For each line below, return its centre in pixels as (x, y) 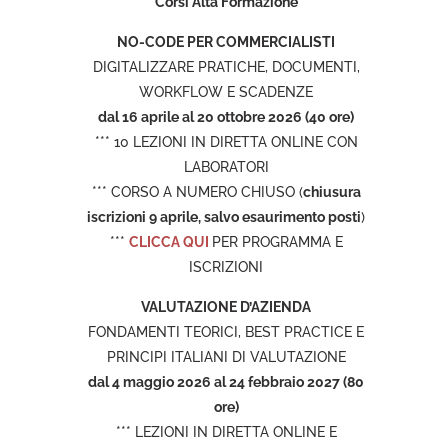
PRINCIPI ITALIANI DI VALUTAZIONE (226, 357)
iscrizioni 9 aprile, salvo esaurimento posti (224, 217)
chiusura (331, 192)
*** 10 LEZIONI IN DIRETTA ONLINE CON (226, 142)
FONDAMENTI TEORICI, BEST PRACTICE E (226, 332)
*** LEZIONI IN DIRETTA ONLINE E (226, 432)
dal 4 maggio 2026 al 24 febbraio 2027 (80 (226, 382)
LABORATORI (226, 167)
